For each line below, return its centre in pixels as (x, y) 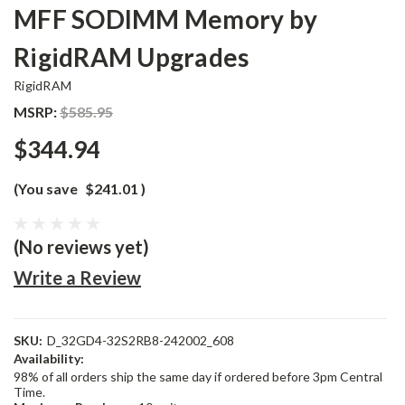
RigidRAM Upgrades (132, 57)
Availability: (49, 358)
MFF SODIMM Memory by (165, 19)
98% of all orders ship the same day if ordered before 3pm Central (198, 377)
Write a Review (77, 278)
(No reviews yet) (81, 247)
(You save (46, 188)
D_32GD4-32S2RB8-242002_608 (140, 340)
